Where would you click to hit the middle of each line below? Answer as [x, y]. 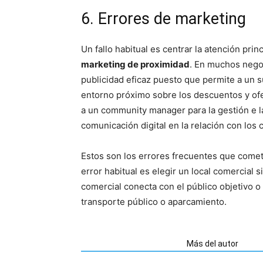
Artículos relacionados [130, 244]
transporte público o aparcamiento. [154, 202]
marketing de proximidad [135, 64]
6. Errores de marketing [163, 19]
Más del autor [213, 244]
